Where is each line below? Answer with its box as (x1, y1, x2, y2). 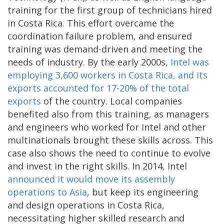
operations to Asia (7, 185, 87, 198)
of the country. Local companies (41, 94, 182, 107)
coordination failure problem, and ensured (7, 29, 192, 42)
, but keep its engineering (87, 185, 198, 198)
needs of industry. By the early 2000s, (7, 55, 170, 68)
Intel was (170, 55, 209, 68)
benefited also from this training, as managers (7, 107, 209, 120)
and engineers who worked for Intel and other (7, 120, 206, 133)
